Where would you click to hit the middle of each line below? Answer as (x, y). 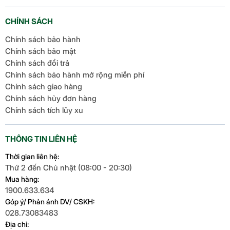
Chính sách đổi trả (37, 63)
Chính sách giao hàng (44, 86)
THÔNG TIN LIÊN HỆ (41, 139)
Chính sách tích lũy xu (44, 110)
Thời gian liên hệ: (32, 156)
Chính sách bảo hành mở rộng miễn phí (75, 74)
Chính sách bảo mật (41, 51)
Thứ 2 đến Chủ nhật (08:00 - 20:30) (69, 167)
